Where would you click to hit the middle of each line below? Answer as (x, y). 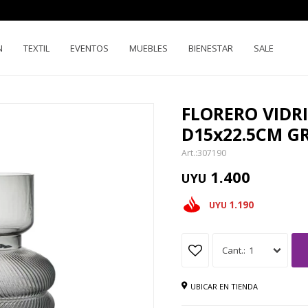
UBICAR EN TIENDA (224, 286)
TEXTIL (36, 48)
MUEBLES (148, 48)
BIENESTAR (211, 48)
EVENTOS (89, 48)
